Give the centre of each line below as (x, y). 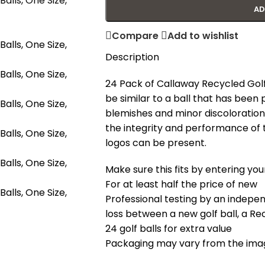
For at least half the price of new (181, 184)
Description (132, 57)
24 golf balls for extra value (168, 229)
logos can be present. (156, 143)
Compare (135, 35)
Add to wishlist (203, 35)
